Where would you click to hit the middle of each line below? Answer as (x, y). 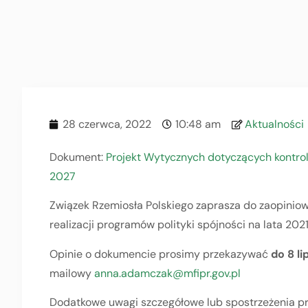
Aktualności (274, 124)
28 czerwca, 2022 (107, 124)
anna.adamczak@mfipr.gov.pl (167, 273)
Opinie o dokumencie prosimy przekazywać (160, 254)
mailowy (72, 273)
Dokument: (78, 157)
